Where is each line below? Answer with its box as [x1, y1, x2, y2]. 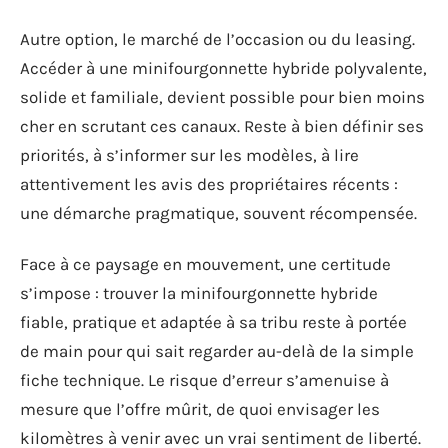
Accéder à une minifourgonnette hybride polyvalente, [20, 57, 427, 78]
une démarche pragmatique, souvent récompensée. [20, 202, 417, 223]
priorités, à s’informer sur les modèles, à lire [20, 144, 359, 165]
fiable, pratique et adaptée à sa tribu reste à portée [20, 312, 407, 332]
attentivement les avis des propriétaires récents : [20, 173, 398, 194]
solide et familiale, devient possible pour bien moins [20, 86, 425, 107]
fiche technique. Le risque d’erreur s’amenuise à [20, 370, 389, 390]
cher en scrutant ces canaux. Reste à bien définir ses [20, 115, 424, 136]
